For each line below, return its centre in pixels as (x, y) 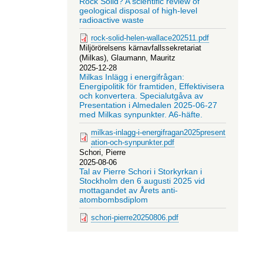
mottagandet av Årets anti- (128, 190)
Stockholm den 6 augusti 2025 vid (142, 181)
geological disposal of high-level (138, 11)
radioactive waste (111, 21)
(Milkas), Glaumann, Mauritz (127, 58)
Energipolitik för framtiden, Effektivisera (151, 87)
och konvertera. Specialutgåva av (141, 96)
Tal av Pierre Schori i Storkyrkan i (140, 171)
